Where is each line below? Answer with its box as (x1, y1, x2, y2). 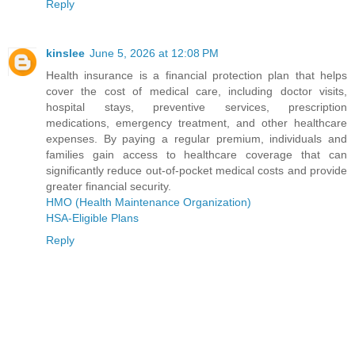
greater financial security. (46, 180, 171, 193)
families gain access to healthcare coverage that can (46, 148, 347, 162)
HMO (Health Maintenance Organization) (46, 196, 251, 209)
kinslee (46, 47, 85, 60)
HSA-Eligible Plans (46, 212, 139, 225)
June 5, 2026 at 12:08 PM (90, 47, 219, 60)
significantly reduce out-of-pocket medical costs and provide (46, 164, 347, 177)
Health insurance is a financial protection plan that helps (46, 69, 347, 82)
